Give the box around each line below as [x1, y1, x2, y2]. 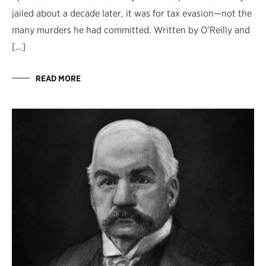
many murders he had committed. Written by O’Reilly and [12, 24, 250, 36]
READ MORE [36, 73, 81, 83]
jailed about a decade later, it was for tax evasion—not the [12, 7, 252, 19]
